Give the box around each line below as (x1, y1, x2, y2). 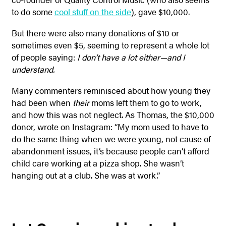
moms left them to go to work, (89, 96, 202, 109)
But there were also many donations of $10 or (11, 27, 179, 39)
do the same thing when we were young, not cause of (11, 133, 211, 145)
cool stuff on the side (54, 5, 131, 18)
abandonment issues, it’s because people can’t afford (11, 145, 209, 157)
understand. (11, 63, 54, 75)
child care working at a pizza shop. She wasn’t (11, 157, 184, 169)
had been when (11, 96, 73, 109)
